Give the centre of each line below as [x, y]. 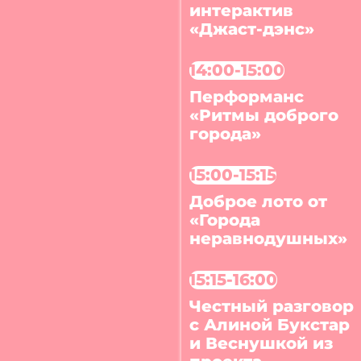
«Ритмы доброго [264, 116]
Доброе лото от [259, 201]
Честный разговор [272, 306]
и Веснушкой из [261, 343]
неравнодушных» [269, 238]
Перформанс [247, 97]
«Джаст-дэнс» [252, 29]
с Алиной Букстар [270, 324]
